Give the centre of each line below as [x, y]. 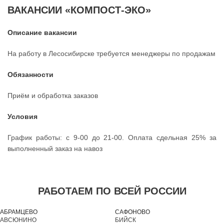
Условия [22, 117]
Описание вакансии [42, 33]
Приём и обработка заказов [53, 96]
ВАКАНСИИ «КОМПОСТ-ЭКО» [79, 10]
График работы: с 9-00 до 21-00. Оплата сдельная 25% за [112, 138]
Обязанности [30, 75]
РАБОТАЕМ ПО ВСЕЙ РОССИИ [112, 191]
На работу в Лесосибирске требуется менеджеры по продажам [111, 54]
